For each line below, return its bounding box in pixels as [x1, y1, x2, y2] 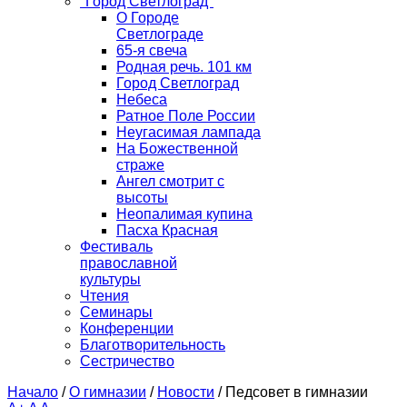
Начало [7, 384, 58, 401]
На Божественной [116, 141, 238, 157]
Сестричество [80, 353, 174, 370]
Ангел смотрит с [116, 174, 224, 190]
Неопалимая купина [116, 206, 253, 223]
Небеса [116, 92, 167, 108]
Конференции [80, 321, 174, 337]
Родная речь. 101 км [116, 59, 252, 75]
